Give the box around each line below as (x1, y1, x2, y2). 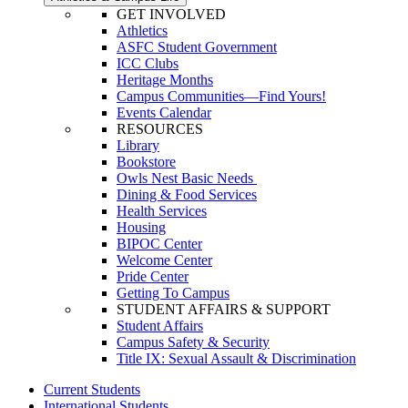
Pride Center (117, 269, 189, 285)
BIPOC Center (117, 236, 202, 252)
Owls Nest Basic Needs (117, 170, 257, 187)
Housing (117, 219, 166, 236)
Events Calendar (117, 105, 211, 121)
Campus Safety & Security (117, 334, 270, 351)
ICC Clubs (117, 56, 178, 72)
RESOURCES (117, 121, 203, 138)
